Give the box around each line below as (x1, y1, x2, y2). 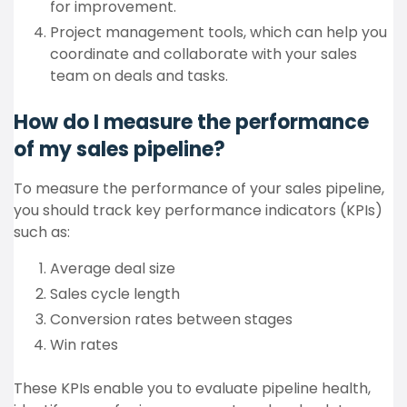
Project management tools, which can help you (50, 22, 387, 43)
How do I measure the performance (14, 108, 369, 136)
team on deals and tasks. (50, 65, 228, 86)
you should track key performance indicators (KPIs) (14, 200, 382, 221)
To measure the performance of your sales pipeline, (14, 178, 384, 199)
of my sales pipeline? (14, 135, 225, 164)
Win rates (50, 334, 118, 355)
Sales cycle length (50, 283, 180, 304)
